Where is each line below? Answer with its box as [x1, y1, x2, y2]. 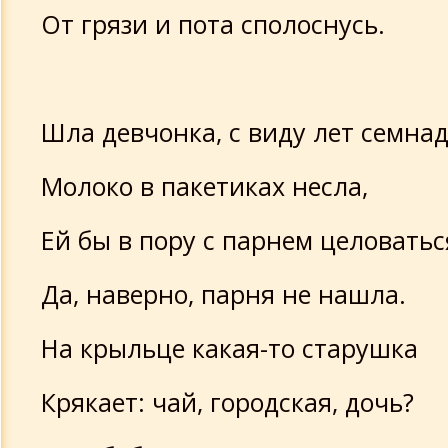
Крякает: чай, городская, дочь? [41, 385, 414, 419]
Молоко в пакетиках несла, [41, 169, 368, 203]
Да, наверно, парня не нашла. [41, 277, 406, 311]
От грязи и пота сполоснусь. [41, 7, 385, 41]
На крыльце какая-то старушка [41, 331, 418, 365]
